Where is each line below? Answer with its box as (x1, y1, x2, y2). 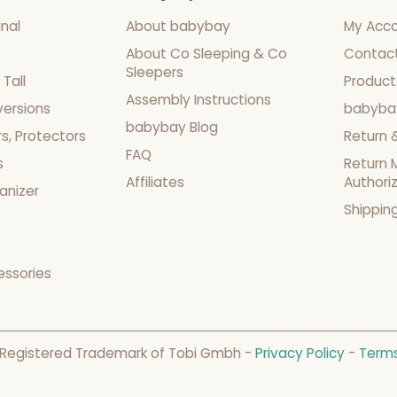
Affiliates (125, 173, 184, 192)
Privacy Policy (255, 344, 346, 363)
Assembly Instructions (125, 90, 271, 110)
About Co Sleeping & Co (125, 44, 287, 64)
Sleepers (125, 63, 183, 82)
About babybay (125, 17, 230, 36)
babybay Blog (125, 118, 218, 137)
